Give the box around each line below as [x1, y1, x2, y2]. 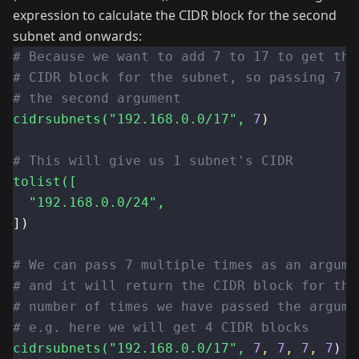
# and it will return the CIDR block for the [13, 278, 357, 294]
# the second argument [13, 91, 181, 107]
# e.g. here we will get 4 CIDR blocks [13, 320, 309, 336]
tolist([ [13, 174, 77, 190]
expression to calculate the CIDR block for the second [13, 6, 337, 25]
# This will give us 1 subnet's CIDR [13, 153, 293, 169]
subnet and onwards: [13, 27, 142, 46]
